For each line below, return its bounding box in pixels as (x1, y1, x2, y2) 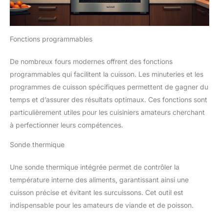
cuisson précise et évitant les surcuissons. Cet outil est (10, 188, 183, 197)
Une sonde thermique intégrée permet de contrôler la (10, 162, 179, 171)
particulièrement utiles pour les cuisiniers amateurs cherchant (10, 108, 205, 116)
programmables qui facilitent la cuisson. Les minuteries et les (10, 69, 203, 78)
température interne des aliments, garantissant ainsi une (10, 175, 189, 184)
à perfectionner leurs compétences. (10, 120, 123, 129)
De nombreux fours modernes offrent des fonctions (10, 57, 173, 66)
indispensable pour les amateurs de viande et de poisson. (10, 200, 194, 209)
